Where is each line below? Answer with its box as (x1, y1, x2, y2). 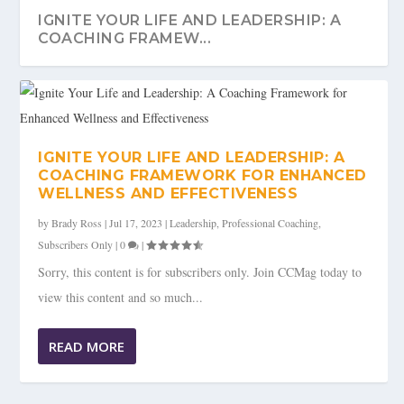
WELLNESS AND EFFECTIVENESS (38, 185, 298, 203)
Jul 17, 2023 (109, 216, 163, 231)
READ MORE (49, 337, 125, 356)
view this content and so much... (38, 289, 204, 307)
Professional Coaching (222, 216, 319, 231)
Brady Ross (51, 216, 103, 231)
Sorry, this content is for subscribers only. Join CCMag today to (38, 263, 363, 281)
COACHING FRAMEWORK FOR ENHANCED (38, 167, 367, 185)
